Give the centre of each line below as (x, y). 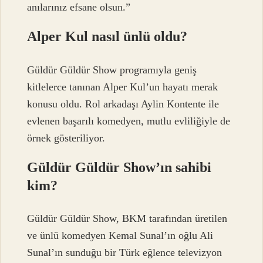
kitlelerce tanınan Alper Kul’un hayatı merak (123, 87)
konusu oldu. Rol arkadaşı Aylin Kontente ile (123, 104)
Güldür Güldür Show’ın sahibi (119, 167)
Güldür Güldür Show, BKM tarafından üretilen (127, 219)
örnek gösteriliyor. (66, 138)
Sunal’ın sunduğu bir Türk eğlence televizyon (125, 253)
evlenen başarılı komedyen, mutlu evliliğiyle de (129, 121)
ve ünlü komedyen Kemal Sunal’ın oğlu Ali (120, 236)
